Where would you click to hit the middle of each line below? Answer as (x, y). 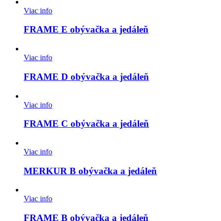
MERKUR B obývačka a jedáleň (90, 171)
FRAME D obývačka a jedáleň (86, 76)
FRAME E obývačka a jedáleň (86, 30)
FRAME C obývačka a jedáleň (86, 124)
